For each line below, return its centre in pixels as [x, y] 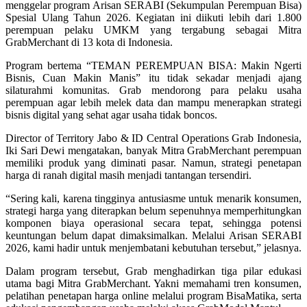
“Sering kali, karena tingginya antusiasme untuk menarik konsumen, [153, 198]
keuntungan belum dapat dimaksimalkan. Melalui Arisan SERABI [153, 235]
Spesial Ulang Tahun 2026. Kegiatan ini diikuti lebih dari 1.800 [153, 17]
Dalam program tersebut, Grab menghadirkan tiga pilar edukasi [153, 271]
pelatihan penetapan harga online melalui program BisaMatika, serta [153, 295]
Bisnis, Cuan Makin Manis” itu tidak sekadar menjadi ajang [153, 77]
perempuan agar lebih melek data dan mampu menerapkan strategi [153, 102]
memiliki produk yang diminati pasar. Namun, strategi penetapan [153, 162]
